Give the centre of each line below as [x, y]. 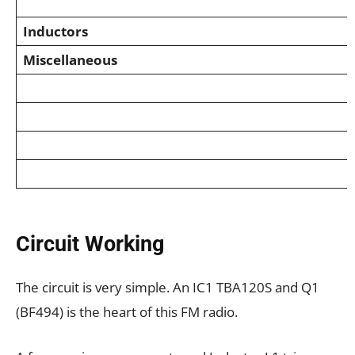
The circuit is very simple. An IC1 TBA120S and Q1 [168, 288]
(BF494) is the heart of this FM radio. [127, 312]
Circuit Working [90, 244]
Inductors [55, 32]
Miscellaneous [70, 60]
